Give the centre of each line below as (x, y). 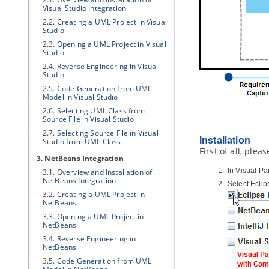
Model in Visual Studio (80, 97)
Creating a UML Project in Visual (112, 22)
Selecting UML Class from (101, 111)
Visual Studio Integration (85, 8)
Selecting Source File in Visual (107, 133)
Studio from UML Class (82, 141)
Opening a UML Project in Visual (111, 44)
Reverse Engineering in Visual (107, 66)
